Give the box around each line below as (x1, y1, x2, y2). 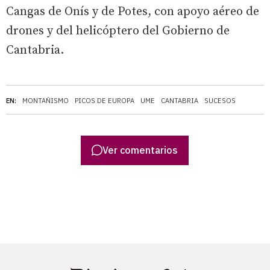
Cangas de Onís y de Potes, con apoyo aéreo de (6, 4, 259, 20)
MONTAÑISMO (22, 96, 69, 105)
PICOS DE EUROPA (75, 96, 134, 105)
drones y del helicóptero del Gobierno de (6, 24, 230, 39)
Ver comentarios (102, 143, 178, 156)
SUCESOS (204, 96, 236, 105)
